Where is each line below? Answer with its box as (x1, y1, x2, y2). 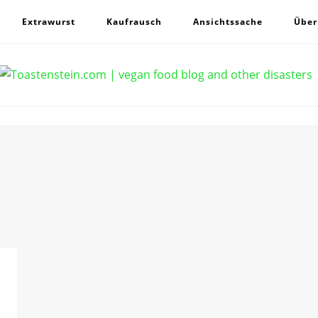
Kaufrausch (106, 16, 162, 28)
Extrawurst (21, 16, 75, 28)
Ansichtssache (192, 16, 263, 28)
